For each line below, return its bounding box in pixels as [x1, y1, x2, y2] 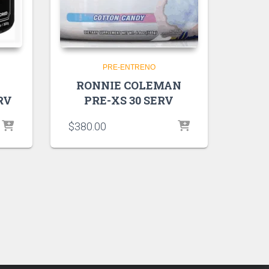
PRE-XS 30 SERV [84, 92, 174, 107]
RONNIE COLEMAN [76, 77, 182, 92]
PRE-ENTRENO [102, 62, 156, 71]
